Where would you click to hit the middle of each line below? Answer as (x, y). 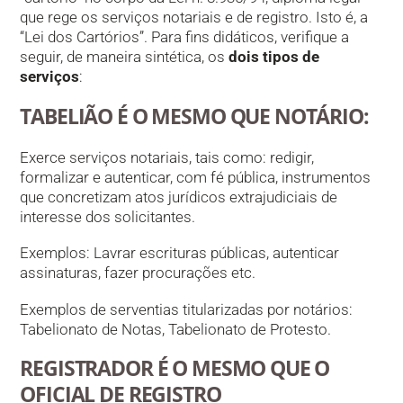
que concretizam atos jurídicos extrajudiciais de (179, 197)
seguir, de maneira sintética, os (125, 57)
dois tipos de (274, 57)
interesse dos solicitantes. (108, 216)
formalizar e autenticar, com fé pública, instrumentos (196, 177)
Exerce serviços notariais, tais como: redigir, (167, 157)
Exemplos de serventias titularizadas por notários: (187, 309)
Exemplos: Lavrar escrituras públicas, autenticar (180, 253)
